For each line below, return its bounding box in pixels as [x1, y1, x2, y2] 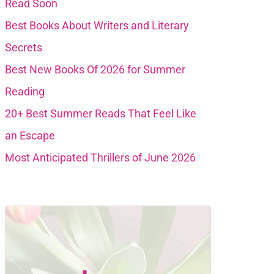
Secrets [5, 40, 43, 54]
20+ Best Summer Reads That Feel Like [5, 106, 197, 120]
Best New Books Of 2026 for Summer [5, 62, 186, 76]
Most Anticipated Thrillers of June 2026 [5, 150, 196, 164]
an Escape [5, 128, 56, 142]
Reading [5, 84, 45, 98]
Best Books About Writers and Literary [5, 18, 190, 32]
